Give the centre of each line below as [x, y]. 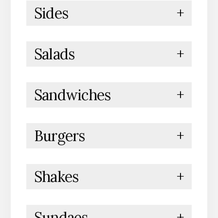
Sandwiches [72, 95]
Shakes [56, 177]
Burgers [59, 136]
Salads [54, 54]
